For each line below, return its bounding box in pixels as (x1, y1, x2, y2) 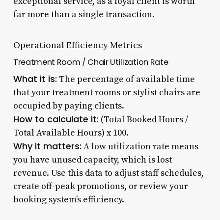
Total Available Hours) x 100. (13, 127, 129, 138)
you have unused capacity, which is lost (13, 154, 172, 165)
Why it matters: (13, 139, 82, 152)
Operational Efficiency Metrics (13, 39, 142, 51)
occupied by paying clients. (13, 100, 124, 111)
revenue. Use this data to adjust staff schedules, (13, 167, 204, 179)
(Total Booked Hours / (98, 113, 188, 125)
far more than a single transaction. (13, 8, 155, 20)
